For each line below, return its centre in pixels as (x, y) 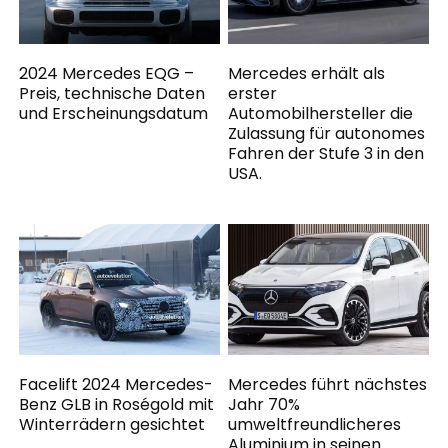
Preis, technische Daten (112, 93)
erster (253, 93)
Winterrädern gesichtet (112, 425)
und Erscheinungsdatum (114, 113)
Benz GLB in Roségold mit (117, 405)
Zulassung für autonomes (327, 133)
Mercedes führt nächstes (328, 385)
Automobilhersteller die (321, 113)
